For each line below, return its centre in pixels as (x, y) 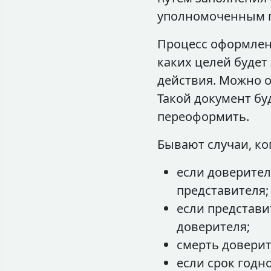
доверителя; (213, 227)
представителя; (222, 190)
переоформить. (203, 116)
